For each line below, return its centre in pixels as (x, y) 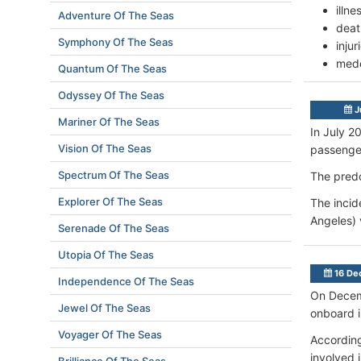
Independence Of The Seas (126, 281)
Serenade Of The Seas (114, 228)
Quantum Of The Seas (112, 68)
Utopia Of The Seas (106, 255)
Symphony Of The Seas (116, 42)
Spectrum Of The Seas (114, 175)
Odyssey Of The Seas (111, 95)
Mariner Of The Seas (109, 122)
